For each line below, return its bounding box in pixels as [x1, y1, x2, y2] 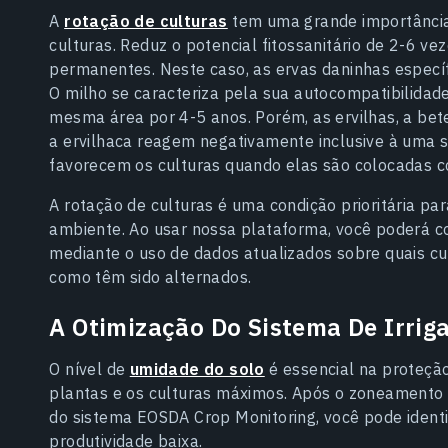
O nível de [49, 358, 130, 379]
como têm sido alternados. [49, 266, 252, 287]
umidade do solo [129, 358, 265, 379]
